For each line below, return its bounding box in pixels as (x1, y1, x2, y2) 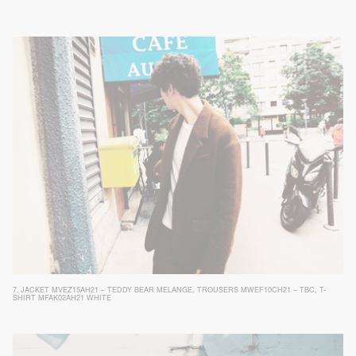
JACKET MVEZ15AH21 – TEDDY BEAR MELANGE (21, 286, 192, 295)
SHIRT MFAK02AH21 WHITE (13, 294, 111, 303)
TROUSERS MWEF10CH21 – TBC (197, 286, 315, 295)
